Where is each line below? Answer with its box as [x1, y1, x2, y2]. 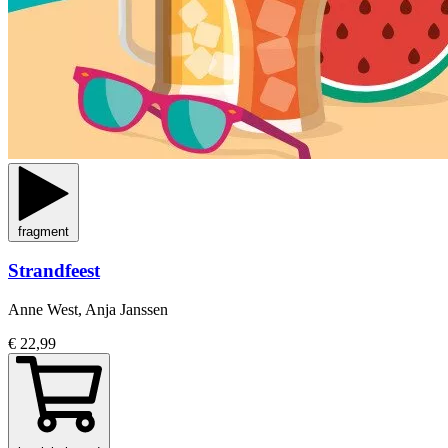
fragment [18, 223, 69, 239]
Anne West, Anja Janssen [8, 301, 168, 319]
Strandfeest [8, 260, 100, 282]
